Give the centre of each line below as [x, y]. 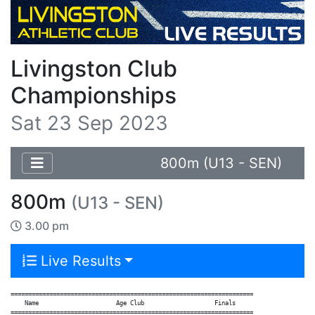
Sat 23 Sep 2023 [89, 123]
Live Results [79, 261]
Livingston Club [94, 68]
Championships [94, 95]
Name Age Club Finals [123, 302]
